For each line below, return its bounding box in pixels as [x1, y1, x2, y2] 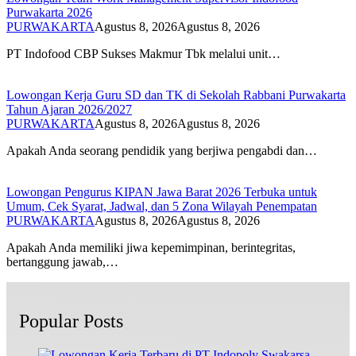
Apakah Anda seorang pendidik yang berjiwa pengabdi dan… [6, 144, 317, 157]
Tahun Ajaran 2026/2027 [6, 103, 132, 116]
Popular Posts [19, 310, 123, 331]
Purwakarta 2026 [6, 6, 92, 19]
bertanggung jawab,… [6, 255, 118, 269]
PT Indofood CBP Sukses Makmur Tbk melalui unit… [6, 47, 281, 60]
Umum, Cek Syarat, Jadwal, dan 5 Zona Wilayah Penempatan [6, 199, 317, 213]
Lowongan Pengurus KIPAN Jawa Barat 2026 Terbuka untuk [6, 185, 317, 199]
